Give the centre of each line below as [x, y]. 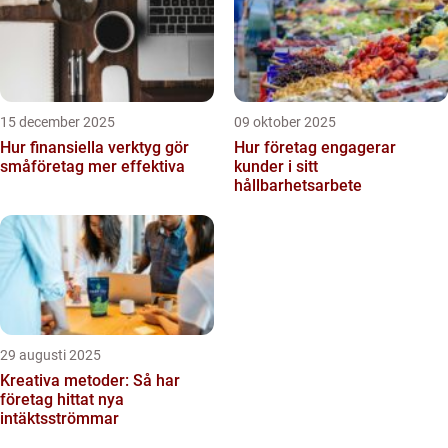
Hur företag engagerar [315, 147]
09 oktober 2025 [285, 122]
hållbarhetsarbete [298, 185]
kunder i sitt [276, 166]
